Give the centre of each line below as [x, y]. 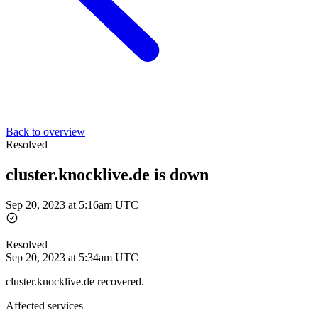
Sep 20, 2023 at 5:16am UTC [72, 204]
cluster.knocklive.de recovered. [75, 281]
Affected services [44, 305]
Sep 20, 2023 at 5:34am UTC [72, 257]
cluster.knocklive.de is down [107, 174]
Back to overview [45, 132]
